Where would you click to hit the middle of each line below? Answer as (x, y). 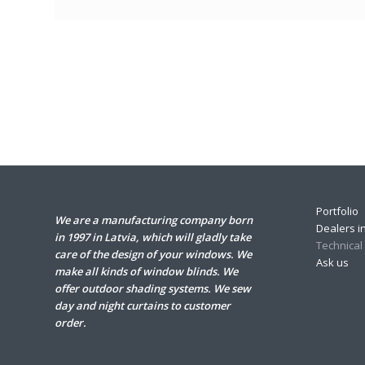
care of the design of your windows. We (153, 254)
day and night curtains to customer (143, 305)
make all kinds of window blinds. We (146, 271)
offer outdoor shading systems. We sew (153, 288)
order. (70, 322)
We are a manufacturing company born (154, 220)
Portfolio (337, 211)
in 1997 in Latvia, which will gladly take (153, 237)
